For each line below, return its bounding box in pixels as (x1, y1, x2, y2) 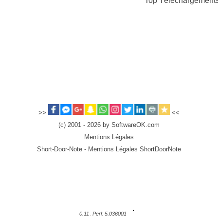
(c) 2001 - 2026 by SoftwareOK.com (58, 122, 160, 129)
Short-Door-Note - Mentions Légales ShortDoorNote (37, 146, 181, 153)
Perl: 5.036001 (92, 211, 128, 217)
